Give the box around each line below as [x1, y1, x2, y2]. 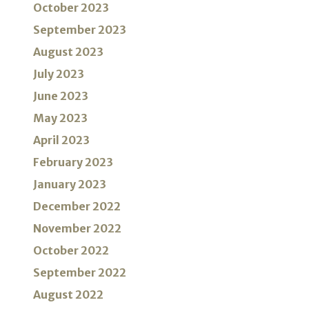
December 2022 [33, 199, 121, 214]
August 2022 [33, 288, 103, 302]
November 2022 [33, 221, 121, 236]
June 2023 [33, 89, 88, 103]
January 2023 [33, 177, 106, 192]
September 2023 [33, 23, 126, 37]
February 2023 [33, 155, 113, 170]
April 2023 [33, 133, 90, 148]
